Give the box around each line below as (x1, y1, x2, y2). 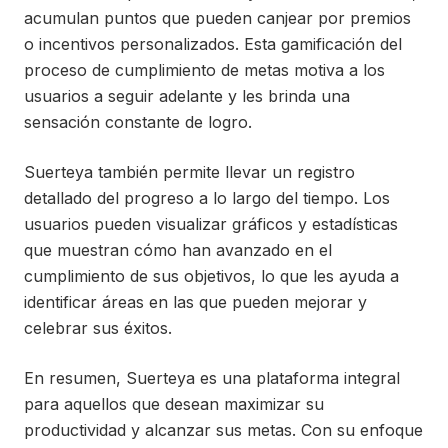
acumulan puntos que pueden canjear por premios (24, 8, 411, 28)
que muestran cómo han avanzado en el (24, 240, 332, 260)
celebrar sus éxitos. (24, 318, 172, 338)
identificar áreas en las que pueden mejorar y (24, 292, 367, 312)
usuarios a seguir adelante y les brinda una (24, 86, 350, 106)
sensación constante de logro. (24, 112, 252, 132)
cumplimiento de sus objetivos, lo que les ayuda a (24, 266, 399, 286)
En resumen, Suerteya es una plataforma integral (24, 368, 400, 388)
